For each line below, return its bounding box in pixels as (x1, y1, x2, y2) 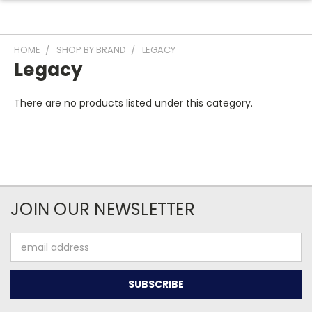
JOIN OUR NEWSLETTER (10, 198, 195, 221)
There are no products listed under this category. (14, 96, 253, 110)
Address (10, 247, 49, 261)
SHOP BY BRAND (56, 43, 126, 56)
